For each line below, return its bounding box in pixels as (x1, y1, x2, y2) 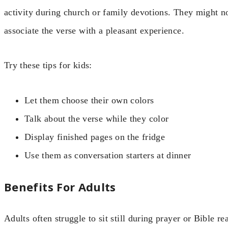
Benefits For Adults (4, 179, 116, 194)
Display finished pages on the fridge (24, 131, 165, 142)
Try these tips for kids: (4, 60, 92, 71)
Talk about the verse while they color (24, 113, 169, 124)
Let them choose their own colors (24, 95, 154, 105)
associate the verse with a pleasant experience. (4, 25, 184, 36)
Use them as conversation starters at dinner (24, 150, 191, 160)
